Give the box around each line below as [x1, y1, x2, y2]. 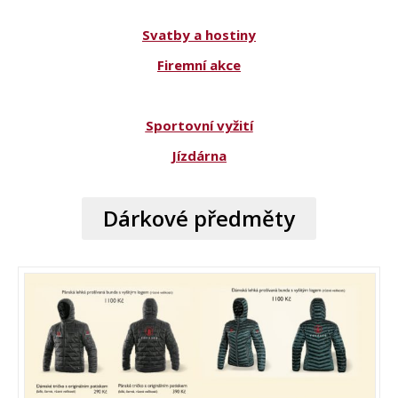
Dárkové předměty [103, 203, 295, 233]
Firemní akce [157, 55, 241, 74]
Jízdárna [171, 146, 227, 164]
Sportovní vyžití [145, 115, 253, 134]
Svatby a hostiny [142, 25, 256, 44]
